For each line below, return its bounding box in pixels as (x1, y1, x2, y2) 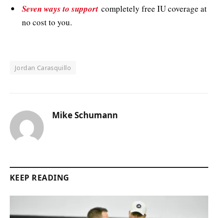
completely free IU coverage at (98, 2, 207, 14)
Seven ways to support (22, 2, 98, 15)
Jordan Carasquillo (15, 63, 72, 73)
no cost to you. (22, 16, 72, 28)
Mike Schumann (52, 109, 118, 121)
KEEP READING (10, 172, 70, 183)
